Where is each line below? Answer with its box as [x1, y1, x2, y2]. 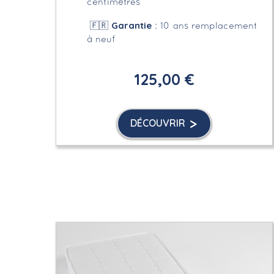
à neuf [87, 35, 116, 44]
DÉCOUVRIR [130, 116, 185, 129]
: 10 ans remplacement [152, 21, 258, 31]
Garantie [111, 19, 152, 31]
